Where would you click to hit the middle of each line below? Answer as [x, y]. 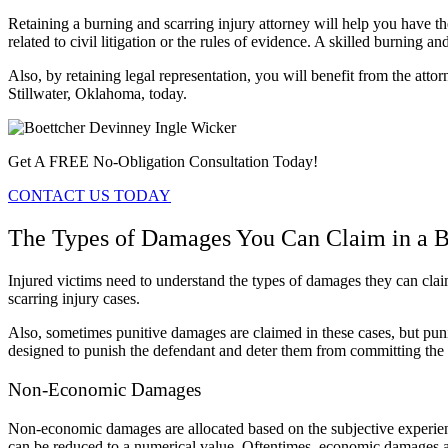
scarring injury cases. [76, 299]
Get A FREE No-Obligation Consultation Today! [163, 162]
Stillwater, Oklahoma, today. [99, 94]
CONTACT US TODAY [89, 196]
